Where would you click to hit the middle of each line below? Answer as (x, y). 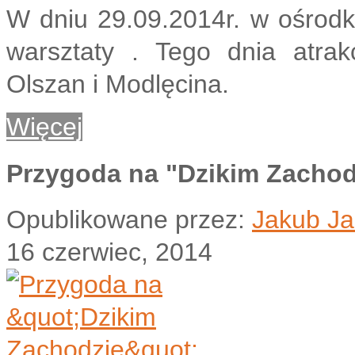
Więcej (44, 127)
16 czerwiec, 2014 (109, 252)
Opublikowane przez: (129, 219)
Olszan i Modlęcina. (118, 84)
